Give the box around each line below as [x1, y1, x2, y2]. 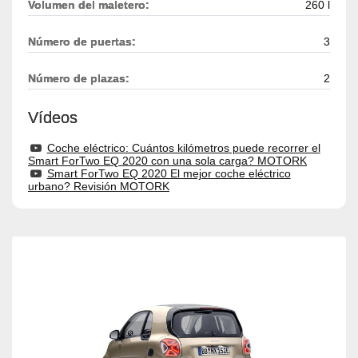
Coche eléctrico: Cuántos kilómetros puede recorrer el [46, 141, 320, 155]
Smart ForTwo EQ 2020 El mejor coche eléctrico [46, 167, 291, 181]
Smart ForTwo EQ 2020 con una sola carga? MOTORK [28, 154, 307, 168]
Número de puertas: [28, 35, 136, 49]
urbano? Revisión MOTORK [28, 180, 169, 193]
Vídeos [28, 109, 78, 127]
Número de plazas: [28, 72, 129, 86]
